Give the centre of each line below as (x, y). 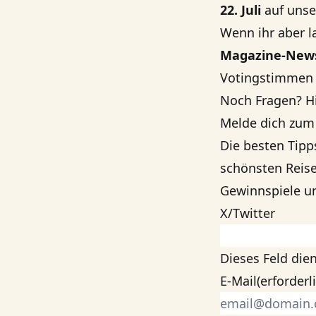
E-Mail (238, 281)
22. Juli (242, 10)
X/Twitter (248, 213)
